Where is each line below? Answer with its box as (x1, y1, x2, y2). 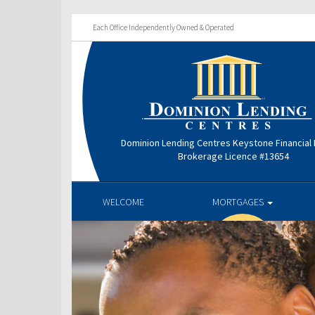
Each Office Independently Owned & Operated (93, 22, 234, 32)
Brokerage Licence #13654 (178, 149, 290, 162)
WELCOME (103, 195, 144, 208)
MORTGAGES (212, 195, 266, 208)
